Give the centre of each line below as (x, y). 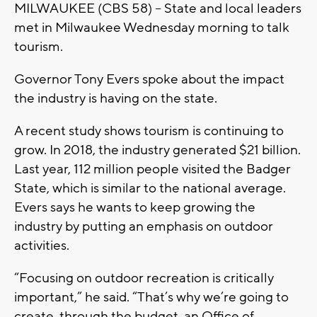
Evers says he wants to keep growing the (135, 207)
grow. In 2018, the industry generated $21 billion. (157, 150)
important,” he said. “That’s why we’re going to (151, 297)
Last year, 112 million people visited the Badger (152, 169)
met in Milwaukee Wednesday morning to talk (152, 27)
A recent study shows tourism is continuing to (149, 131)
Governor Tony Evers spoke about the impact (149, 79)
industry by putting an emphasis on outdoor (144, 226)
